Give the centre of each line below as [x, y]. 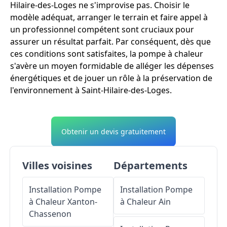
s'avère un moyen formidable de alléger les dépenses [112, 66]
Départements [150, 166]
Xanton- [82, 202]
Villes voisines [57, 166]
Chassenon [50, 214]
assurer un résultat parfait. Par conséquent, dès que [110, 42]
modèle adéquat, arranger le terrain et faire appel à [109, 17]
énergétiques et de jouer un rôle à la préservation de [111, 78]
